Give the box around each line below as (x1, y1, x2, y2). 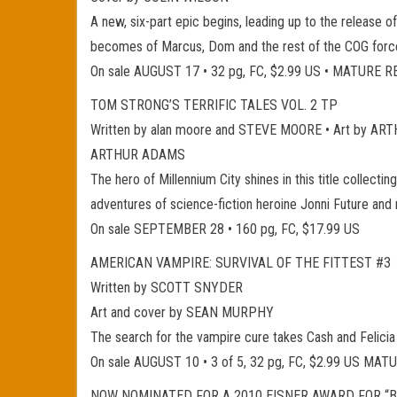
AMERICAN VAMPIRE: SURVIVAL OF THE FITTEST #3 (90, 254, 391, 271)
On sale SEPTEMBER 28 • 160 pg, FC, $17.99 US (90, 221, 360, 237)
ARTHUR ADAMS (90, 146, 185, 163)
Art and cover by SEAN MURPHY (90, 304, 274, 321)
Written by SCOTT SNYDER (90, 279, 243, 296)
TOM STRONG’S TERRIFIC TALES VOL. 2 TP (90, 97, 338, 113)
